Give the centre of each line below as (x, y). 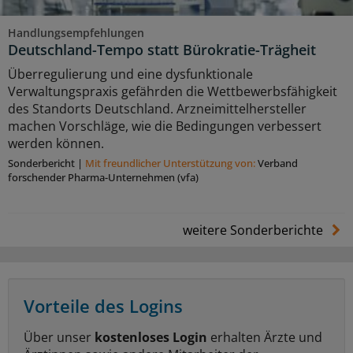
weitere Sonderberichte (254, 230)
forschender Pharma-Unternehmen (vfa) (103, 177)
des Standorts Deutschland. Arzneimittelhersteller (157, 108)
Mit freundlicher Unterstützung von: (171, 163)
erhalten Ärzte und (265, 337)
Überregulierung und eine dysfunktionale (130, 74)
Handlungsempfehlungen (76, 32)
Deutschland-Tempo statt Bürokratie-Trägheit (162, 49)
